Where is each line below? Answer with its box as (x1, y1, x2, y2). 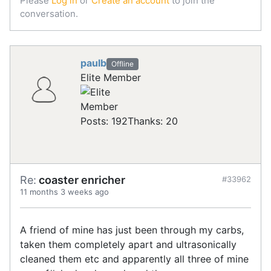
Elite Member (80, 71, 141, 84)
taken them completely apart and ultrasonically (20, 238, 237, 251)
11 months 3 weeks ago (20, 187, 109, 197)
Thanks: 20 (128, 115, 178, 128)
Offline (111, 59, 134, 68)
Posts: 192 (80, 115, 128, 128)
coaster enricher (36, 174, 125, 187)
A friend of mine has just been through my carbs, (20, 224, 244, 237)
